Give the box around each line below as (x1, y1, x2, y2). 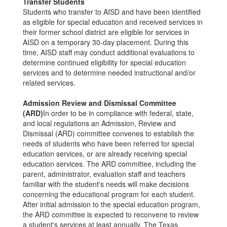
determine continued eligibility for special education (23, 57, 186, 67)
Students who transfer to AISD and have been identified (23, 6, 201, 17)
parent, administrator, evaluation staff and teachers (23, 168, 185, 179)
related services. (23, 77, 75, 88)
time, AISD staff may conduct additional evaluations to (23, 47, 195, 57)
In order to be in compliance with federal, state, (43, 107, 194, 118)
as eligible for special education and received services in (23, 16, 203, 27)
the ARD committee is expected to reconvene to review (23, 209, 199, 219)
